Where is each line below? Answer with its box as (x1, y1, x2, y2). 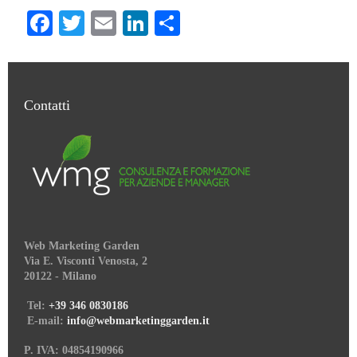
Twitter (84, 9, 165, 38)
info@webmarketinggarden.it (67, 315, 210, 328)
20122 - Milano (24, 270, 96, 283)
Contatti (24, 97, 70, 114)
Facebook (53, 9, 158, 38)
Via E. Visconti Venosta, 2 (24, 255, 147, 268)
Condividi (180, 9, 288, 38)
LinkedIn (148, 9, 250, 38)
